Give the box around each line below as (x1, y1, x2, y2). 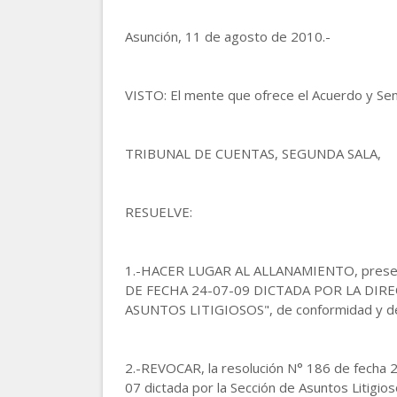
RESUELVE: (124, 203, 192, 221)
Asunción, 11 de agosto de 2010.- (124, 27, 331, 45)
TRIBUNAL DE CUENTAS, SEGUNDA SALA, (124, 144, 381, 162)
